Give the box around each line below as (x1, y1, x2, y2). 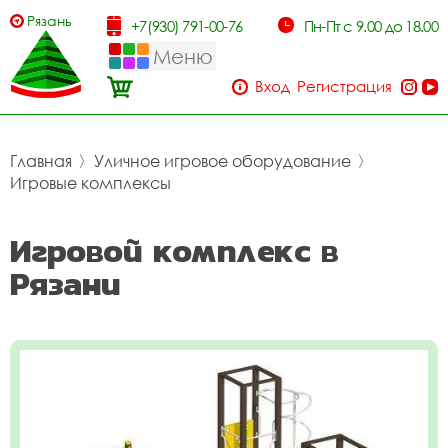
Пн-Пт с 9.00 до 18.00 (303, 17, 438, 35)
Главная (10, 151, 72, 171)
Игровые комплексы (10, 173, 171, 193)
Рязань (27, 12, 72, 29)
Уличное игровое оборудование (94, 151, 351, 171)
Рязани (10, 259, 121, 308)
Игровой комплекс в (10, 226, 339, 275)
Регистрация (297, 77, 392, 95)
